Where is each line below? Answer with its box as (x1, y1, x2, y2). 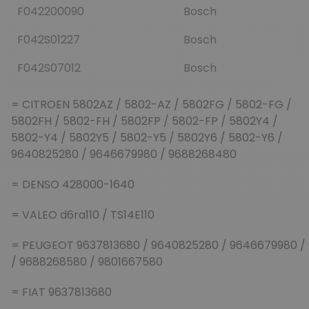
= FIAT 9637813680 (11, 283, 112, 300)
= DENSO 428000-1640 (11, 176, 134, 192)
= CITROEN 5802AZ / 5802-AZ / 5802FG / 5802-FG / (11, 96, 292, 112)
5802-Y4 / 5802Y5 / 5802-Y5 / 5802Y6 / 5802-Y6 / (11, 129, 283, 146)
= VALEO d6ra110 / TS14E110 (11, 206, 154, 223)
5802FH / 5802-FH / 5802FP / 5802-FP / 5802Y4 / (11, 112, 278, 129)
